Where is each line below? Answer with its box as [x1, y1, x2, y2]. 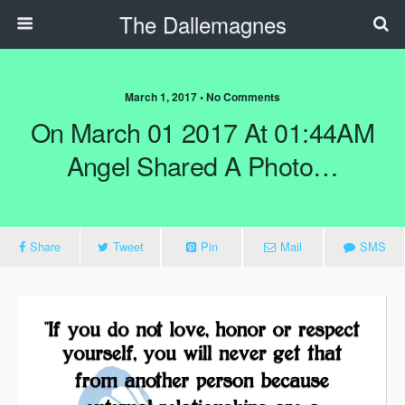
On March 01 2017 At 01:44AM [30, 113, 375, 150]
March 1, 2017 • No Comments [125, 89, 280, 105]
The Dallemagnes [118, 8, 287, 40]
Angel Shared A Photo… [66, 146, 339, 184]
